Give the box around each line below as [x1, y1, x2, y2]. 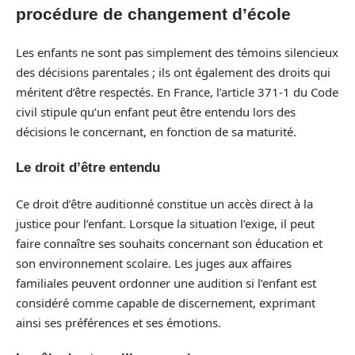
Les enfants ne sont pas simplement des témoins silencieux [16, 44, 338, 60]
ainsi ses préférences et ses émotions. [16, 314, 221, 330]
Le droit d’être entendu [16, 160, 160, 175]
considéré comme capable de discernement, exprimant [16, 294, 315, 311]
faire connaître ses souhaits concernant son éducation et [16, 235, 323, 251]
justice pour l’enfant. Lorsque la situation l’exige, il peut [16, 215, 315, 231]
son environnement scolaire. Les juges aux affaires [16, 254, 292, 271]
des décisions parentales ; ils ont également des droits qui [16, 63, 330, 80]
